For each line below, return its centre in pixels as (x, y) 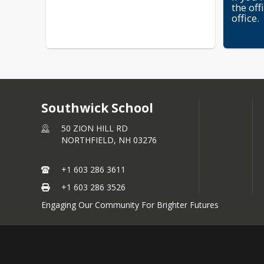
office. (246, 18)
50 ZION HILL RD (95, 128)
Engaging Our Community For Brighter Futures (130, 205)
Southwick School (97, 108)
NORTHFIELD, (90, 140)
